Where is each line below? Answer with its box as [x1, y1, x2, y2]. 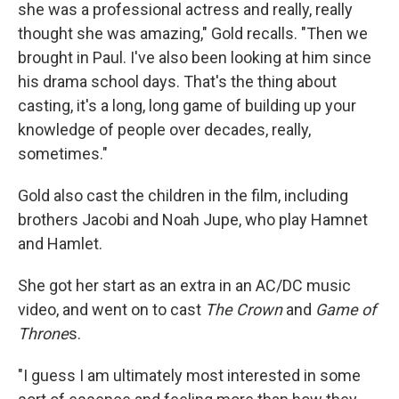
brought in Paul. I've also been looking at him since [18, 48, 371, 68]
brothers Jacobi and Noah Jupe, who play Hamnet [18, 210, 368, 230]
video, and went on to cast [18, 300, 205, 320]
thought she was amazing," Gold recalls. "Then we [18, 24, 368, 44]
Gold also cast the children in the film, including [18, 186, 348, 206]
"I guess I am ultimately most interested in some [18, 366, 361, 386]
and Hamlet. [18, 234, 102, 254]
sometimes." [18, 144, 108, 164]
